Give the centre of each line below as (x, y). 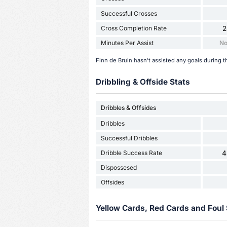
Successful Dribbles (129, 138)
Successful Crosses (129, 13)
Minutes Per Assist (127, 43)
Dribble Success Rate (131, 153)
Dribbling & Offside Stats (143, 82)
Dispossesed (119, 167)
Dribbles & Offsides (128, 108)
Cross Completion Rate (134, 28)
